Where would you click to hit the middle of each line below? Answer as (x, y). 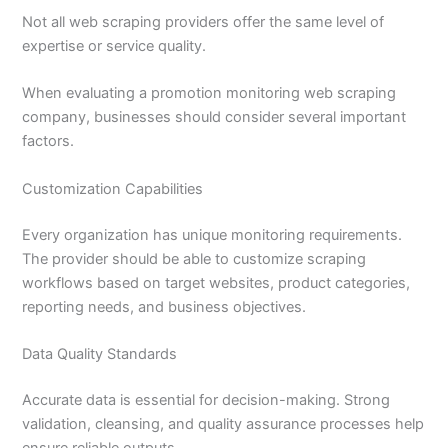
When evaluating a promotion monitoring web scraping (209, 93)
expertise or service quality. (114, 46)
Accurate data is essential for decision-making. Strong (206, 399)
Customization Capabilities (113, 188)
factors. (48, 141)
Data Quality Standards (100, 354)
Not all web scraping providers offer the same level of (203, 22)
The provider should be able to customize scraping (194, 258)
